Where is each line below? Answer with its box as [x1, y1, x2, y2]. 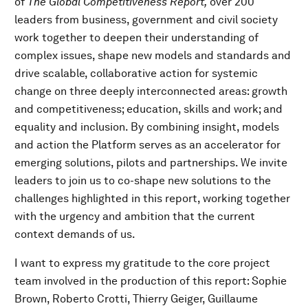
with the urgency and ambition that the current [14, 210, 255, 223]
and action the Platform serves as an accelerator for [14, 138, 280, 152]
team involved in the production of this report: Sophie [14, 274, 287, 288]
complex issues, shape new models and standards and [14, 49, 291, 63]
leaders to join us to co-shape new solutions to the [14, 174, 271, 188]
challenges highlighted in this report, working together [14, 192, 290, 206]
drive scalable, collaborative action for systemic [14, 67, 258, 80]
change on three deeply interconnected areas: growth [14, 85, 287, 98]
